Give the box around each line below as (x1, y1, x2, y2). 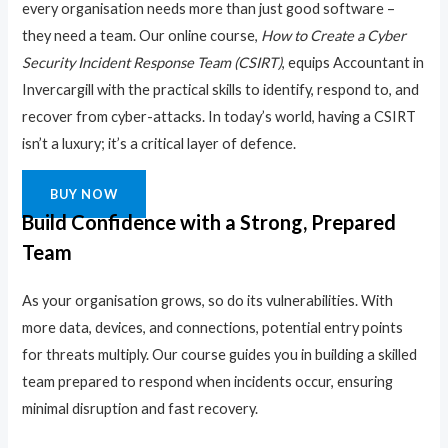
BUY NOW (50, 186, 119, 203)
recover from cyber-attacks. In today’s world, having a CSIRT (22, 108, 417, 126)
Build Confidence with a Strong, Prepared (22, 210, 397, 235)
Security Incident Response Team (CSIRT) (22, 54, 283, 72)
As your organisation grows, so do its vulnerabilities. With (22, 292, 394, 310)
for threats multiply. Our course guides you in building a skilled (22, 346, 418, 364)
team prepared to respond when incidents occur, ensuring (22, 373, 394, 391)
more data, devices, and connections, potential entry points (22, 319, 404, 337)
